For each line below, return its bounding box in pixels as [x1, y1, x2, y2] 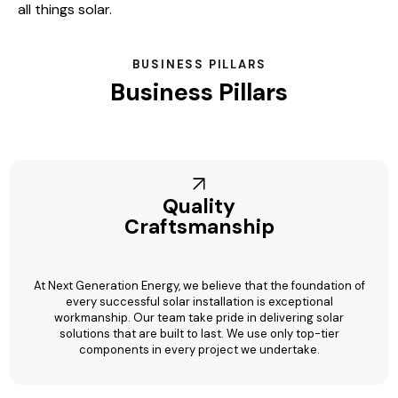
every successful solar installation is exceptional [65, 293, 333, 309]
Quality [163, 192, 235, 219]
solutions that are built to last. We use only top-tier [59, 325, 339, 341]
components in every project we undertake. [78, 341, 320, 357]
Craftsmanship [123, 212, 275, 240]
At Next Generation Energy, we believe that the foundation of [33, 277, 365, 293]
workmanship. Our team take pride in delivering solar [54, 309, 344, 325]
